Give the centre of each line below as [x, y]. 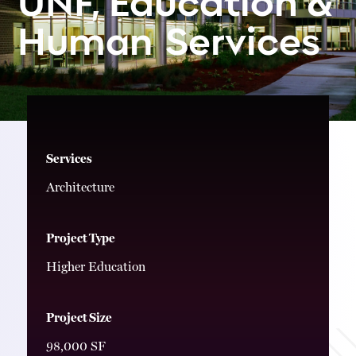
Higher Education [96, 267]
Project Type [81, 238]
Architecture [80, 188]
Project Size [79, 318]
